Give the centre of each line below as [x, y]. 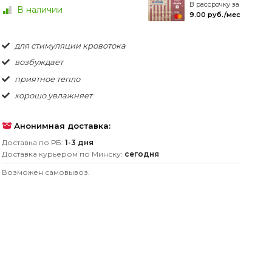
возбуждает [38, 62]
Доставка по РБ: [33, 142]
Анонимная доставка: [61, 126]
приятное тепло [46, 79]
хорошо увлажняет [52, 96]
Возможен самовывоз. [46, 172]
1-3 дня [79, 142]
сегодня [141, 154]
